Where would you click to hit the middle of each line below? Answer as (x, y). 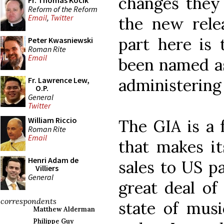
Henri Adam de (53, 160)
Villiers (47, 168)
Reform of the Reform (63, 9)
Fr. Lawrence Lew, (59, 80)
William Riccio (52, 120)
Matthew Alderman (64, 209)
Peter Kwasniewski (60, 40)
